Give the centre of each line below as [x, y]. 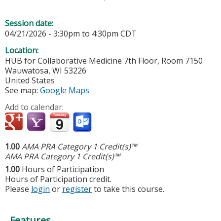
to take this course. [128, 189]
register [77, 189]
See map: [22, 91]
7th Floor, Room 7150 [163, 61]
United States [30, 81]
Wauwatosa [27, 71]
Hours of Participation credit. [58, 179]
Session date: [30, 23]
